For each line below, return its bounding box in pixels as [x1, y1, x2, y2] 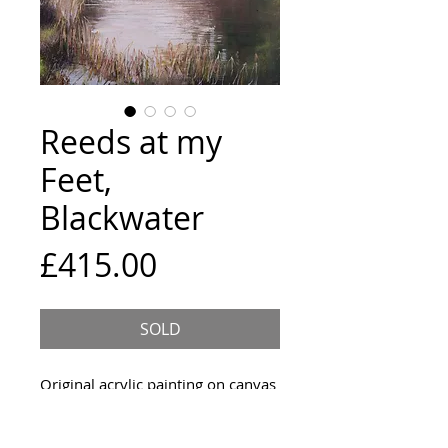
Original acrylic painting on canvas [40, 374, 276, 394]
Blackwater [40, 196, 204, 239]
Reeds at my [40, 120, 222, 163]
